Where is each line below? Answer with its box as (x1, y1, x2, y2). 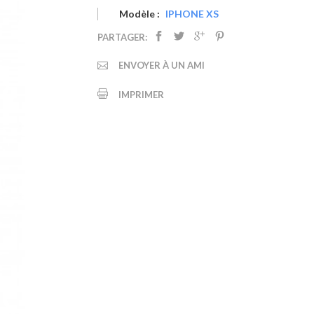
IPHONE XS (165, 8, 219, 20)
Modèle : (119, 8, 160, 20)
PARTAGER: (97, 32, 147, 43)
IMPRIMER (118, 89, 164, 101)
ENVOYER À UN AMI (118, 60, 205, 71)
